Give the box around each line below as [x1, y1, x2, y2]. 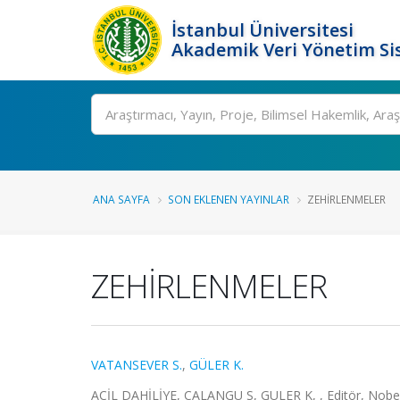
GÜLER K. [189, 356, 244, 373]
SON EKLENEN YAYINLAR [168, 192, 289, 206]
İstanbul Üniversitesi [171, 18, 354, 42]
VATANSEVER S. [91, 356, 182, 373]
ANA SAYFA [93, 192, 150, 206]
